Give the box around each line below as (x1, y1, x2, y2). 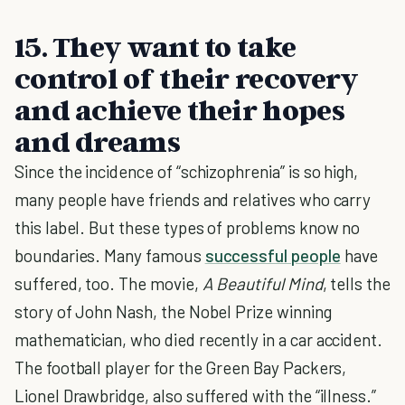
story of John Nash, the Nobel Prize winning (14, 301, 332, 322)
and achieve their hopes (14, 92, 344, 127)
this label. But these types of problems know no (14, 217, 361, 238)
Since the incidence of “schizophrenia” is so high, (14, 161, 359, 182)
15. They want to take (14, 29, 297, 63)
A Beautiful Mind (198, 273, 323, 294)
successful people (204, 245, 341, 266)
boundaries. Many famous (14, 245, 205, 266)
